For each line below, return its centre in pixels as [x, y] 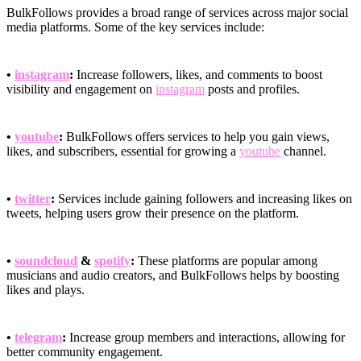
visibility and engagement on [81, 89]
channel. [303, 151]
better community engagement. [85, 352]
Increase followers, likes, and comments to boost [198, 75]
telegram [38, 338]
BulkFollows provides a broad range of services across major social [177, 13]
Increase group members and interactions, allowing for [205, 338]
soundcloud [46, 261]
